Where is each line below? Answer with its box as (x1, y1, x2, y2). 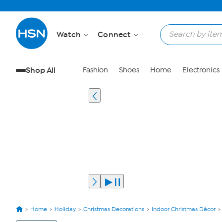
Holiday (55, 206, 76, 213)
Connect (98, 30, 133, 39)
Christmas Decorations (83, 206, 144, 213)
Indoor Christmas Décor (152, 206, 216, 213)
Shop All (26, 65, 56, 75)
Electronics (182, 66, 220, 74)
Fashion (82, 66, 109, 74)
